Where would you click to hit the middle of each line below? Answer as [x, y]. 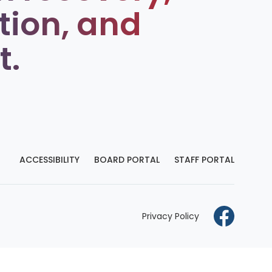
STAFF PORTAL [204, 159]
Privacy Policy [171, 216]
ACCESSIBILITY [49, 159]
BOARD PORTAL [127, 159]
